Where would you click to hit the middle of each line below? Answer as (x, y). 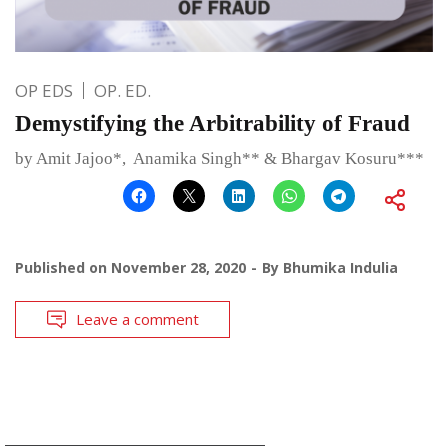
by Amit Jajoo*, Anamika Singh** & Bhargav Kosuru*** (219, 158)
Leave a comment (137, 318)
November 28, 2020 (178, 267)
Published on (63, 267)
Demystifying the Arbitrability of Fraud (215, 123)
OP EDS (44, 90)
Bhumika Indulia (340, 267)
